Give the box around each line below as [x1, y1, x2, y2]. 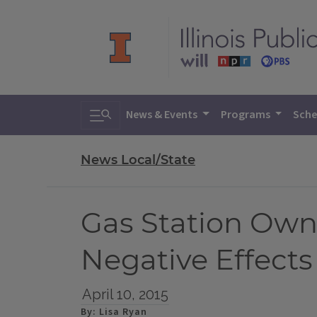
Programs [220, 107, 272, 122]
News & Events [126, 107, 200, 122]
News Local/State [81, 152, 195, 168]
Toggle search [89, 100, 173, 121]
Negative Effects [81, 242, 313, 277]
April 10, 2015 [81, 286, 168, 304]
